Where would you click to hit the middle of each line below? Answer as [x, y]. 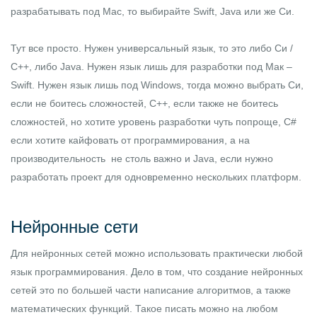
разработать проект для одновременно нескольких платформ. [156, 177]
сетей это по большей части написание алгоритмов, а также [151, 290]
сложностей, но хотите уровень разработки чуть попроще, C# [154, 122]
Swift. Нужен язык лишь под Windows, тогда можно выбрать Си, [157, 85]
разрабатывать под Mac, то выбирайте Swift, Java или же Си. [152, 12]
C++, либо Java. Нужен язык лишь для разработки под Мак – [151, 67]
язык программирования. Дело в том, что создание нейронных [157, 272]
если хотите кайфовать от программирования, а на [130, 140]
